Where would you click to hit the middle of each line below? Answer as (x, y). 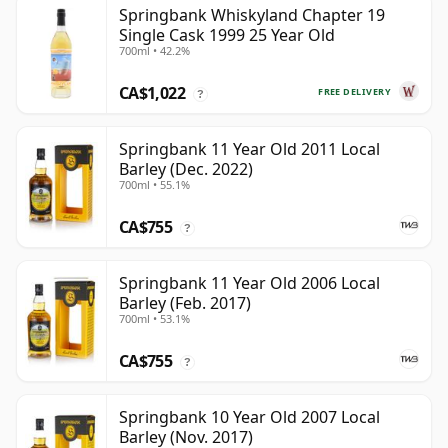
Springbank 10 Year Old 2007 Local (249, 417)
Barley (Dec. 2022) (186, 169)
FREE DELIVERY (354, 91)
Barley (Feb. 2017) (185, 303)
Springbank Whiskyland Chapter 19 (252, 15)
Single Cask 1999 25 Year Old (227, 35)
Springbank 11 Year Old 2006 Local (249, 283)
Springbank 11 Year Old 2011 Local (249, 149)
